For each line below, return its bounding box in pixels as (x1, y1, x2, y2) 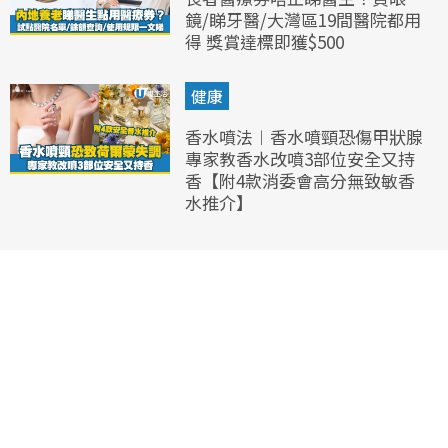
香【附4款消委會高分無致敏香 (184, 167, 415, 193)
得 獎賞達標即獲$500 (184, 28, 344, 54)
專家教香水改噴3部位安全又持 (184, 145, 415, 171)
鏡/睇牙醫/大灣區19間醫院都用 (184, 6, 421, 32)
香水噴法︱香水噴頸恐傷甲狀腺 (184, 123, 423, 149)
